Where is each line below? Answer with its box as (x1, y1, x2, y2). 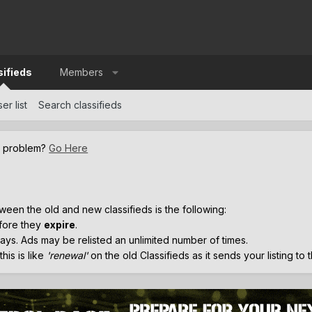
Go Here (49, 141, 88, 154)
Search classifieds (38, 99, 123, 111)
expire (44, 218, 76, 231)
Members (60, 66, 104, 79)
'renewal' (47, 249, 91, 261)
